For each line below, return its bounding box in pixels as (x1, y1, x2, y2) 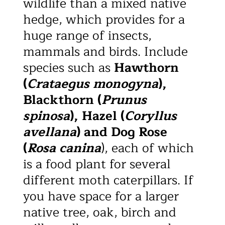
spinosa (23, 105, 70, 127)
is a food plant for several (23, 153, 171, 175)
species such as (23, 57, 115, 78)
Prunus (101, 89, 147, 110)
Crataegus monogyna (27, 73, 159, 94)
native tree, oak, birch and (23, 201, 177, 223)
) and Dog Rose (76, 121, 168, 143)
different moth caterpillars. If (23, 169, 194, 191)
